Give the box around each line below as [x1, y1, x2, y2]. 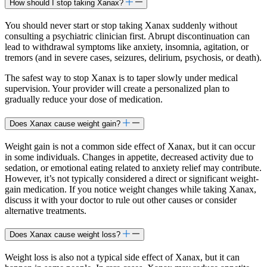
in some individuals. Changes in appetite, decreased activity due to [5, 151, 253, 162]
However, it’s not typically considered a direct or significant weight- [5, 173, 259, 184]
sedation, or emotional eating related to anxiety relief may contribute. [5, 162, 262, 173]
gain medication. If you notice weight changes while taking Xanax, [5, 184, 256, 194]
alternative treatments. [5, 205, 86, 216]
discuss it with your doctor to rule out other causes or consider [5, 194, 237, 205]
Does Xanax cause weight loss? [10, 230, 120, 240]
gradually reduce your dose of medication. [5, 94, 163, 105]
